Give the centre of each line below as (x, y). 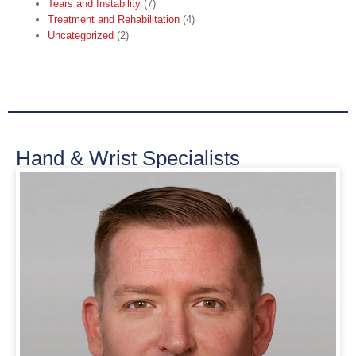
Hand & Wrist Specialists (128, 159)
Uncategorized (81, 35)
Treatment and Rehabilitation (114, 19)
